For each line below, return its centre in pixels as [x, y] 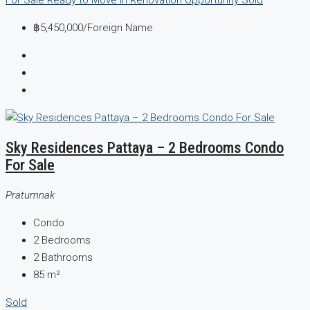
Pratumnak [30, 195]
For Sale [30, 165]
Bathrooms [67, 258]
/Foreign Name [118, 27]
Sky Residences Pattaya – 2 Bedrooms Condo [145, 148]
